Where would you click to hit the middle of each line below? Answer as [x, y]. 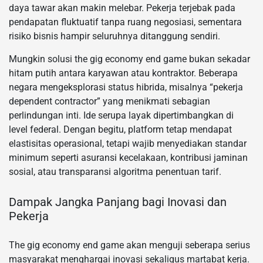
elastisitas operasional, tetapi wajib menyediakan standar [128, 144]
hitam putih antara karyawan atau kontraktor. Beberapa [123, 73]
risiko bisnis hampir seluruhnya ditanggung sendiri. [114, 36]
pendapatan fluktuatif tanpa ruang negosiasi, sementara [125, 22]
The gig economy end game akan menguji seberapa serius [129, 245]
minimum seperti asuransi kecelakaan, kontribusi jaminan [128, 158]
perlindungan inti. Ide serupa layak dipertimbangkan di [121, 116]
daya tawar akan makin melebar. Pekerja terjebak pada [122, 8]
